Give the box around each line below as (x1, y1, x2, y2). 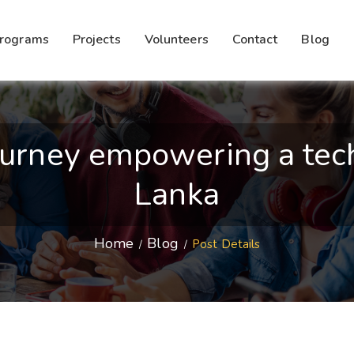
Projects (72, 31, 121, 48)
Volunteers (144, 31, 209, 48)
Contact (232, 31, 278, 48)
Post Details (192, 236, 261, 252)
